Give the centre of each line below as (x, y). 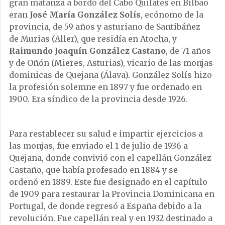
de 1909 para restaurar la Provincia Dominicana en (112, 194)
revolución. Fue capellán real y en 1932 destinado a (111, 218)
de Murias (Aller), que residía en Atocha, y (93, 38)
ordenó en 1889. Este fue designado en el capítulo (108, 182)
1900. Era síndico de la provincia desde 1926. (98, 99)
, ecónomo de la (172, 14)
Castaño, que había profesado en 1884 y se (93, 170)
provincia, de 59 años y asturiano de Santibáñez (105, 26)
